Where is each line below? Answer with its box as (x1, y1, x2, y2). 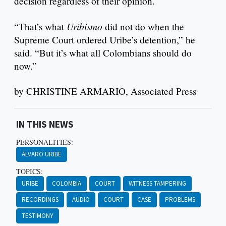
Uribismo (67, 19, 102, 33)
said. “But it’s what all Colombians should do (14, 46, 192, 59)
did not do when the (102, 20, 184, 33)
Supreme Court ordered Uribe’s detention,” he (14, 33, 195, 46)
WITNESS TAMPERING (128, 179, 186, 188)
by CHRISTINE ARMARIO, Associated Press (14, 84, 196, 97)
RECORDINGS (21, 195, 59, 204)
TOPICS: (16, 166, 43, 176)
